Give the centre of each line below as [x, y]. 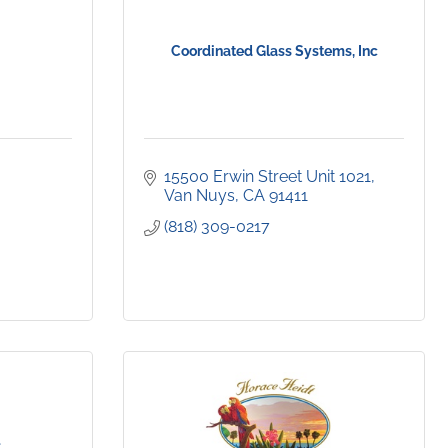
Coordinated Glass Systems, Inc [274, 51]
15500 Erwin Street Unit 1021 [267, 177]
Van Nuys [199, 196]
